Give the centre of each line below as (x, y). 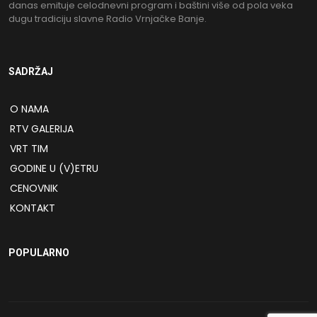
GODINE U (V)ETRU (54, 168)
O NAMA (29, 109)
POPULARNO (39, 252)
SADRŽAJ (31, 71)
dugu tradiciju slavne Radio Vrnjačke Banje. (108, 18)
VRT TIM (29, 148)
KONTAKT (33, 208)
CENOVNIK (34, 188)
